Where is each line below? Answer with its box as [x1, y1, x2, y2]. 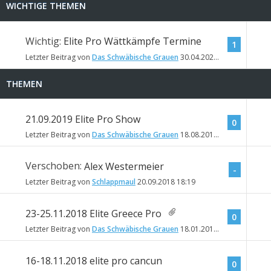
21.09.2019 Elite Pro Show [25, 112, 140, 126]
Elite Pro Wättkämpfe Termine [64, 34, 201, 48]
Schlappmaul [92, 177, 135, 188]
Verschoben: [25, 159, 84, 173]
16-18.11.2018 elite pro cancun [25, 253, 162, 267]
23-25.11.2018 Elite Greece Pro [25, 206, 162, 220]
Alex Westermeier [84, 159, 164, 173]
